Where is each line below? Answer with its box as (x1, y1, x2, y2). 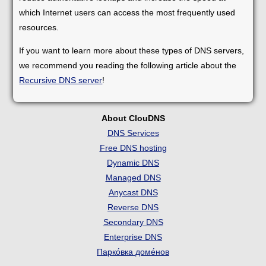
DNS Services (107, 128, 159, 138)
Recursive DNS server (19, 75, 103, 85)
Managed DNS (105, 172, 161, 182)
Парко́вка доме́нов (97, 246, 169, 256)
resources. (19, 22, 59, 32)
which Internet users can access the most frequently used (19, 7, 236, 17)
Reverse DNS (107, 202, 159, 212)
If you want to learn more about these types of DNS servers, (19, 45, 245, 55)
